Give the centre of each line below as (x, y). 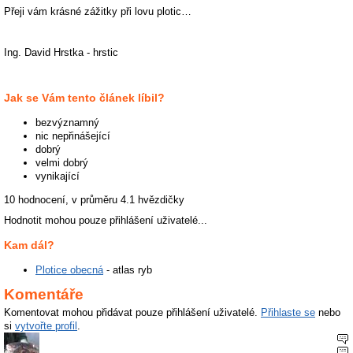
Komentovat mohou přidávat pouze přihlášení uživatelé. (132, 313)
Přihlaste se (288, 313)
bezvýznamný (67, 123)
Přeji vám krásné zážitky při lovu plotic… (98, 12)
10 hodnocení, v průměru (62, 199)
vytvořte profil (46, 326)
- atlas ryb (128, 269)
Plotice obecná (69, 269)
